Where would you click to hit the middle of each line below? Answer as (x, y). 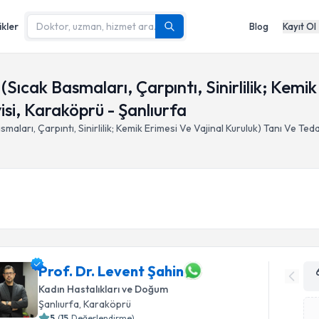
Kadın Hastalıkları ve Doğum (104, 289)
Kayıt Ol (299, 26)
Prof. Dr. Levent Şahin (111, 271)
